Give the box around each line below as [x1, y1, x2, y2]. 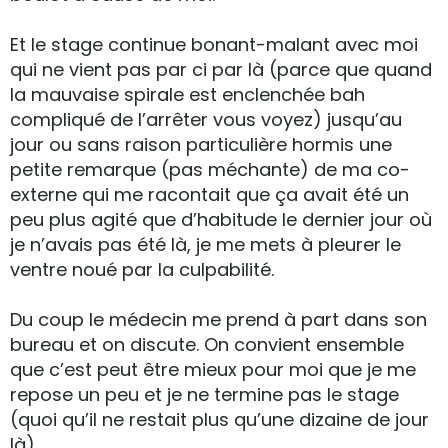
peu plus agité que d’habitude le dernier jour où [10, 207, 432, 232]
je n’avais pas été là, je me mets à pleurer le [10, 232, 401, 257]
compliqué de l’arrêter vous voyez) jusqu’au [10, 107, 402, 132]
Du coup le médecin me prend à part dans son [10, 307, 427, 332]
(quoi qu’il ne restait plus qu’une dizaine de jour [10, 407, 429, 432]
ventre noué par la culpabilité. [10, 257, 274, 282]
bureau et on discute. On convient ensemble [10, 332, 404, 357]
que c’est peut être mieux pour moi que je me [10, 357, 416, 382]
